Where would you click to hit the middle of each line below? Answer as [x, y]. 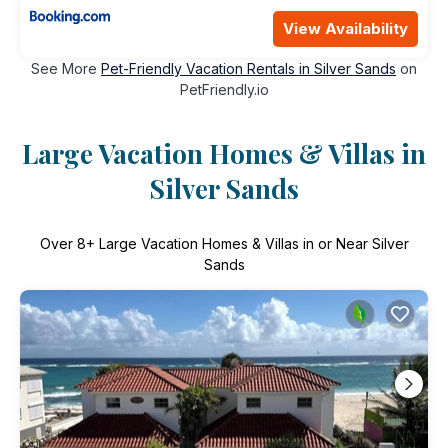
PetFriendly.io [224, 89]
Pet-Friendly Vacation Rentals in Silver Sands [248, 68]
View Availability [345, 28]
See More [66, 68]
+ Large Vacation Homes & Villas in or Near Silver [247, 243]
